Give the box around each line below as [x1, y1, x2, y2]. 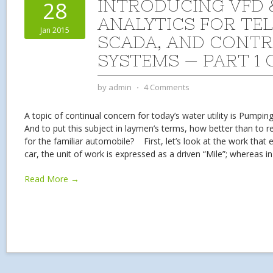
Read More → [24, 173, 79, 185]
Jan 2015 [40, 25, 69, 35]
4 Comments [144, 82, 190, 93]
